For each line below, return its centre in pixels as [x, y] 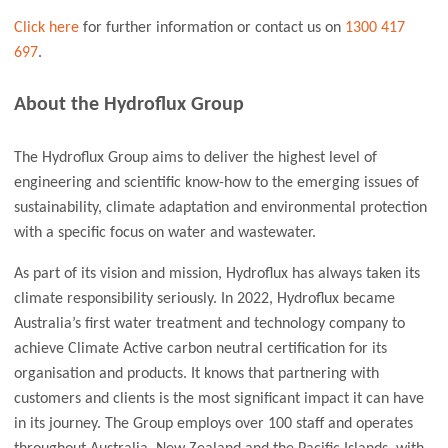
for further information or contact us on [212, 27]
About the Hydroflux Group [129, 105]
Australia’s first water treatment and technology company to [210, 324]
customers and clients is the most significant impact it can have [219, 399]
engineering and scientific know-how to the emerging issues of [217, 183]
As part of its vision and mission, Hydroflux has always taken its [217, 274]
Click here [47, 27]
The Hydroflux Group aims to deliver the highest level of [196, 158]
